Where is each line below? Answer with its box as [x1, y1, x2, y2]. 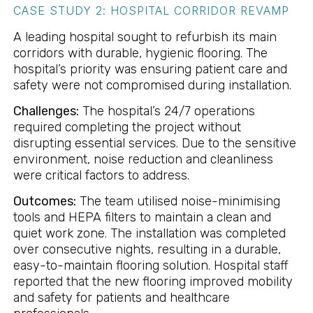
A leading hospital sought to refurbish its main [13, 29, 277, 45]
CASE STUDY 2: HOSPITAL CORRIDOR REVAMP [13, 3, 289, 17]
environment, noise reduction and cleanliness [13, 151, 273, 167]
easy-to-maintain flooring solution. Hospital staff [13, 258, 289, 274]
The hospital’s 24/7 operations [78, 103, 255, 119]
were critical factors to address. [13, 167, 189, 183]
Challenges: [13, 103, 79, 119]
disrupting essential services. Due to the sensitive [13, 135, 296, 151]
